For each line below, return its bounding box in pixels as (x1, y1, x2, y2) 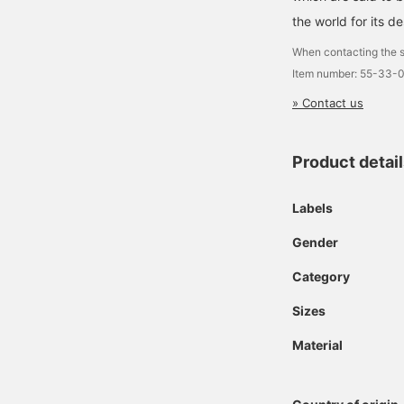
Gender (292, 234, 338, 250)
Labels (292, 200, 333, 216)
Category (292, 269, 350, 284)
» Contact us (292, 96, 363, 110)
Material (292, 337, 343, 353)
